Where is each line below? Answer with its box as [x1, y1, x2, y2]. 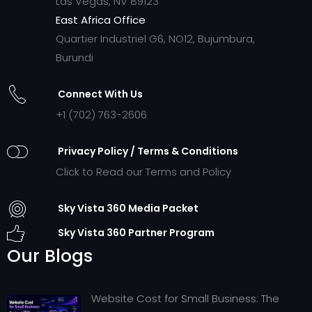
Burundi [56, 49, 93, 65]
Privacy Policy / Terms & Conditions [57, 144, 238, 159]
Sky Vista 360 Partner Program [57, 226, 214, 240]
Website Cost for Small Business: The [91, 290, 279, 306]
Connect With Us [57, 87, 143, 102]
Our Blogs [7, 243, 93, 268]
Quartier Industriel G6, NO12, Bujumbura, [56, 31, 255, 46]
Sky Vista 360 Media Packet [57, 201, 198, 216]
